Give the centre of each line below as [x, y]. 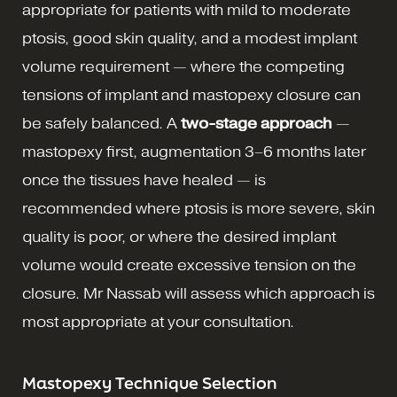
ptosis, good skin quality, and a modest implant [190, 38]
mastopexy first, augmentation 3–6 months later [194, 152]
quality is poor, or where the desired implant [179, 237]
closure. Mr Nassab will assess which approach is [198, 293]
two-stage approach [257, 123]
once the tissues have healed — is [144, 180]
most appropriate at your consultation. [158, 322]
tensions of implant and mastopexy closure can [191, 95]
